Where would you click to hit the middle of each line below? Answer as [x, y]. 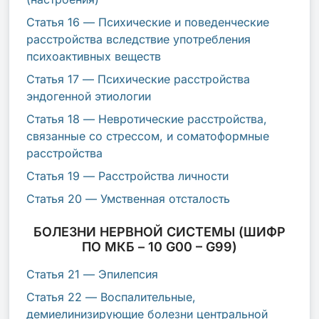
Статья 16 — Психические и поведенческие [148, 22]
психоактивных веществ [94, 56]
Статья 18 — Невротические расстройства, [147, 119]
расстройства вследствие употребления [138, 39]
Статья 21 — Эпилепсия [92, 274]
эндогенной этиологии [89, 96]
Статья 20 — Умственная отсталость [128, 198]
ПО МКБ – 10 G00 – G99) [159, 246]
